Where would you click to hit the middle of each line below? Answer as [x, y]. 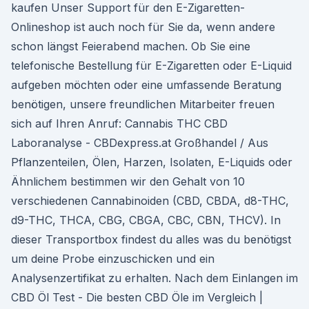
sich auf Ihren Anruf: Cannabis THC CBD [119, 123]
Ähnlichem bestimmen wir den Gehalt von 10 [128, 181]
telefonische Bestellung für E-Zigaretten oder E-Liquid [151, 66]
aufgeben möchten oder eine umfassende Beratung [146, 85]
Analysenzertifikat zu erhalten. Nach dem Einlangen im [154, 278]
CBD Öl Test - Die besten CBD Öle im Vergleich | [137, 297]
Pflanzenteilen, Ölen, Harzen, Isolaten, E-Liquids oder [152, 162]
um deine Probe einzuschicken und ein [113, 259]
